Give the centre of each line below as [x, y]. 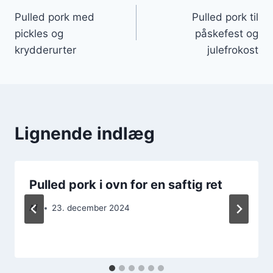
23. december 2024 [91, 208]
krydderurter [45, 50]
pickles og [39, 33]
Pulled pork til [225, 17]
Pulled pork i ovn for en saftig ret [126, 184]
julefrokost [233, 50]
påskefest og [227, 33]
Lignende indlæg [85, 133]
